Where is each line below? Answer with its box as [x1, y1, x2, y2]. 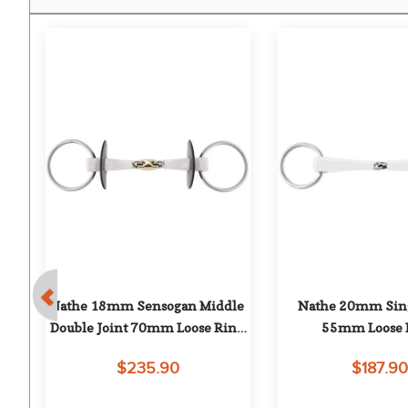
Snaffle [123, 342, 170, 358]
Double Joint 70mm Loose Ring [49, 320, 244, 336]
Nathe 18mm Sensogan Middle [49, 298, 245, 314]
